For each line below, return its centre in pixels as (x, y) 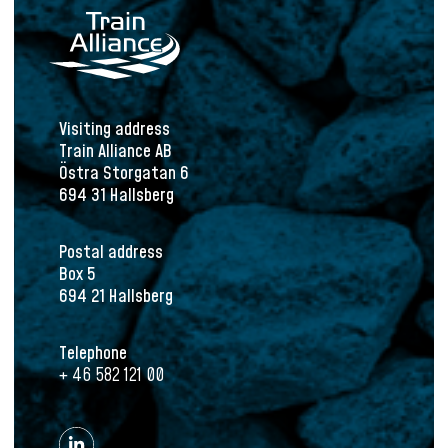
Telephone (93, 353)
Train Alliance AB (115, 151)
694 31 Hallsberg (116, 195)
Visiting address (114, 129)
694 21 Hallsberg (116, 296)
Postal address (111, 252)
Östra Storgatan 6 (124, 173)
